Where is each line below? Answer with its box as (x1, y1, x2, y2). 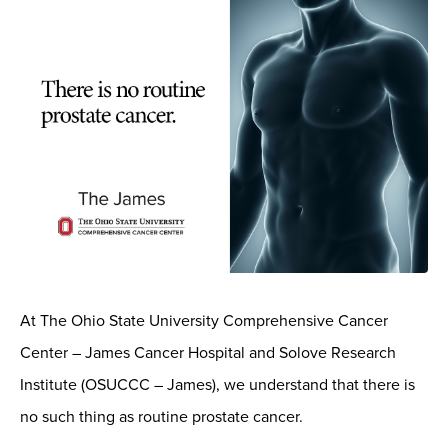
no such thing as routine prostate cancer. (20, 407, 303, 428)
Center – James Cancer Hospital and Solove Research (20, 343, 396, 364)
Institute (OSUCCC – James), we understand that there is (20, 375, 415, 396)
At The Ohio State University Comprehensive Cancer (20, 311, 388, 332)
